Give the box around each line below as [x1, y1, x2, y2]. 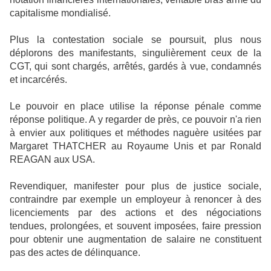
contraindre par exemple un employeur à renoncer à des [10, 194, 261, 205]
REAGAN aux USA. [10, 154, 95, 165]
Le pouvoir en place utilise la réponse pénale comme [10, 101, 261, 112]
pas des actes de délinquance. [10, 247, 140, 258]
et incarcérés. [10, 74, 67, 85]
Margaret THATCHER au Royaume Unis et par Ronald [10, 141, 261, 152]
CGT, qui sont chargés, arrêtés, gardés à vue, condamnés [10, 61, 261, 72]
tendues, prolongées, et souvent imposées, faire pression [10, 221, 261, 232]
